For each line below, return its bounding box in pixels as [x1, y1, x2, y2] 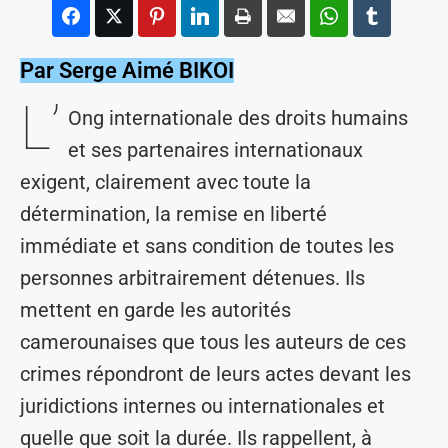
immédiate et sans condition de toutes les [20, 234, 394, 259]
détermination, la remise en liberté [20, 202, 327, 227]
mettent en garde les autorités [20, 298, 291, 323]
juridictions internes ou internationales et [20, 394, 385, 419]
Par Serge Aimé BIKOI [20, 58, 234, 84]
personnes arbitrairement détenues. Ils [20, 266, 365, 291]
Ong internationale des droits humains [68, 106, 408, 131]
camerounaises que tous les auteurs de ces [20, 330, 406, 355]
